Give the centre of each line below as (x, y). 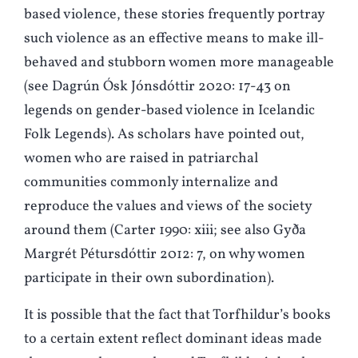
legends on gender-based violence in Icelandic (169, 111)
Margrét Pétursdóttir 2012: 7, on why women (165, 255)
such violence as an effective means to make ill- (174, 39)
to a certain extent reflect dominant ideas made (173, 340)
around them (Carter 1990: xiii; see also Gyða (165, 231)
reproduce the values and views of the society (168, 207)
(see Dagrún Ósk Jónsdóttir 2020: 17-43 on (157, 87)
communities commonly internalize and (151, 183)
